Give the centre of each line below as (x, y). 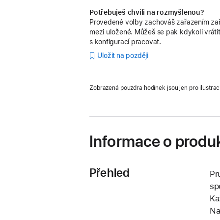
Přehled (110, 172)
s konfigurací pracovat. (125, 41)
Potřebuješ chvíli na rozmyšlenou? (147, 12)
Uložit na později (123, 56)
